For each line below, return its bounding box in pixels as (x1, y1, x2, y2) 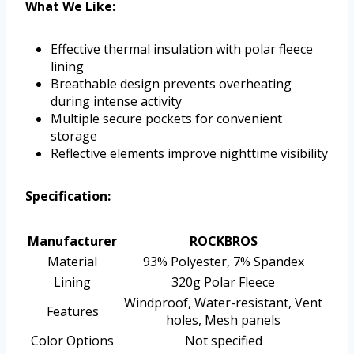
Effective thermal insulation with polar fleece (51, 40, 313, 58)
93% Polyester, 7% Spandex (142, 253, 304, 271)
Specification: (25, 187, 111, 205)
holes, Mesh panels (166, 311, 281, 330)
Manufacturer (28, 232, 117, 250)
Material (47, 253, 97, 271)
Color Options (31, 332, 114, 350)
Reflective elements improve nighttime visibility (51, 145, 328, 163)
